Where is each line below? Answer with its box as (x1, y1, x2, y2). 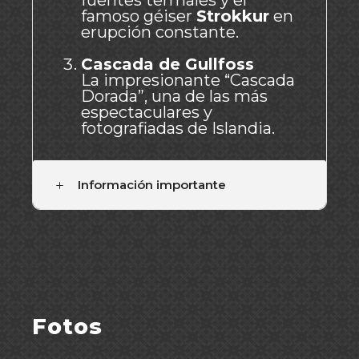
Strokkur (196, 6, 269, 26)
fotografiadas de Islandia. (81, 119, 275, 138)
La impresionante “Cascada (81, 71, 295, 90)
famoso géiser (81, 6, 196, 26)
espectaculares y (81, 103, 212, 122)
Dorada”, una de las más (81, 87, 268, 106)
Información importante (78, 177, 226, 192)
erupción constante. (81, 22, 239, 42)
